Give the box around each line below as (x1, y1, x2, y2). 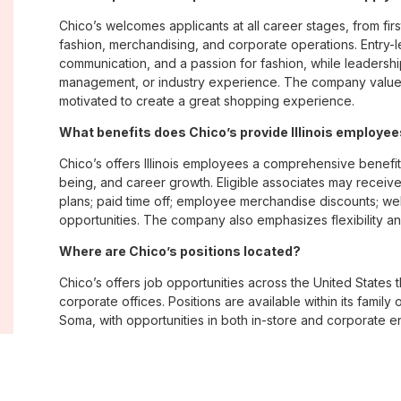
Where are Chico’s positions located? (59, 243, 301, 260)
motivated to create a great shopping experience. (59, 93, 354, 109)
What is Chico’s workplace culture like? (59, 344, 311, 360)
